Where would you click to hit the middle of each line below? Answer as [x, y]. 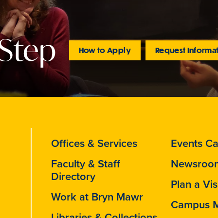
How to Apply [105, 50]
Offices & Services [94, 144]
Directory [73, 177]
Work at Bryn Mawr [97, 197]
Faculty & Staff [86, 164]
